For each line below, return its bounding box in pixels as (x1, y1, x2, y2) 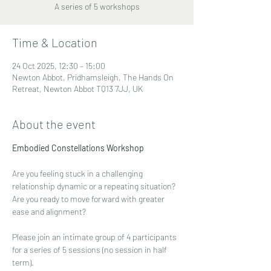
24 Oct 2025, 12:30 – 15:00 (12, 60, 105, 71)
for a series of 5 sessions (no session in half (12, 244, 169, 255)
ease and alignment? (12, 206, 86, 217)
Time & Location (12, 34, 97, 50)
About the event (12, 116, 96, 131)
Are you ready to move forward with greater (12, 193, 166, 204)
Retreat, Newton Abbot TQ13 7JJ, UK (12, 83, 143, 94)
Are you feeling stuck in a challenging (12, 168, 145, 178)
